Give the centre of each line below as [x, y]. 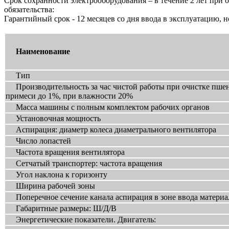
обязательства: [34, 9]
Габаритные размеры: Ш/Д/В [61, 208]
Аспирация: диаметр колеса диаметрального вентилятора [111, 129]
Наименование [42, 51]
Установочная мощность [53, 118]
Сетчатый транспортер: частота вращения [84, 163]
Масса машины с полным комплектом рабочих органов [108, 107]
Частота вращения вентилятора [65, 152]
